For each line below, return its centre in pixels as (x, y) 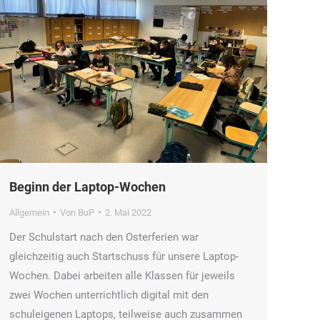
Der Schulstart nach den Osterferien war (104, 237)
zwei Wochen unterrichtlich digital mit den (109, 295)
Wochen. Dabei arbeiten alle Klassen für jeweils (122, 275)
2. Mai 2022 (128, 212)
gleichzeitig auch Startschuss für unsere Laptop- (124, 256)
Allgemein (29, 212)
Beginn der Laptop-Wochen (87, 186)
